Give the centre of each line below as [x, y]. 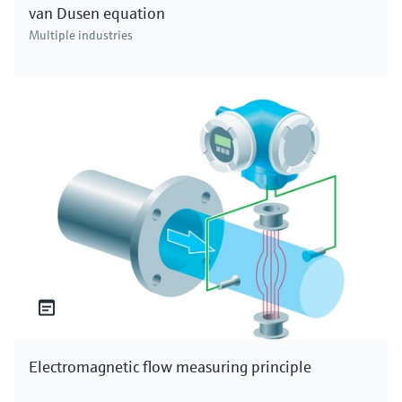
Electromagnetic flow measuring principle [170, 366]
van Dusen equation [97, 13]
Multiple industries [81, 35]
